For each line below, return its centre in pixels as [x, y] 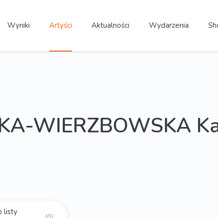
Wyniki [18, 25]
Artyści [60, 25]
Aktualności [110, 25]
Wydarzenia [169, 25]
